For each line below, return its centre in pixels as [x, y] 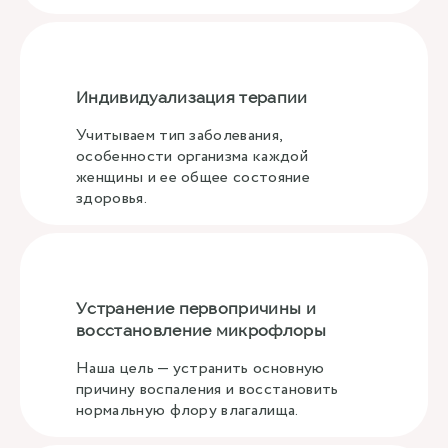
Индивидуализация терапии [192, 97]
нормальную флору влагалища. [187, 410]
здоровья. [111, 198]
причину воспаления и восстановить [207, 389]
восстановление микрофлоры [201, 330]
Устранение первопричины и [196, 308]
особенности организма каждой [192, 156]
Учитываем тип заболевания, [179, 135]
